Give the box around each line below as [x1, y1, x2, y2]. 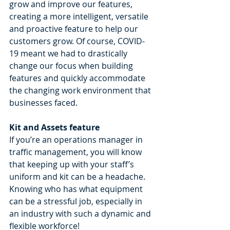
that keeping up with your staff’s [9, 158, 136, 170]
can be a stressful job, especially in [9, 195, 144, 207]
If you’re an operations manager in [9, 133, 145, 145]
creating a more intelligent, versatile [9, 10, 150, 22]
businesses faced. [9, 97, 80, 108]
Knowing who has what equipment [9, 183, 145, 195]
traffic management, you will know [9, 146, 144, 158]
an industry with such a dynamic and [9, 207, 153, 219]
